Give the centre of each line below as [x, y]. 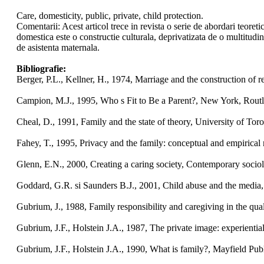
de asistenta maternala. [58, 48]
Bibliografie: [41, 69]
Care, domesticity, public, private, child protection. [110, 16]
